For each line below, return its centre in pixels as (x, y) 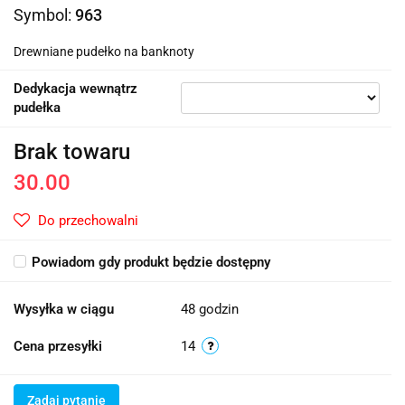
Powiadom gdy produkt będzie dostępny (151, 262)
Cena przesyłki (58, 346)
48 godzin (210, 309)
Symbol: (44, 14)
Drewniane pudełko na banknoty (104, 51)
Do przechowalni (88, 220)
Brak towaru (72, 151)
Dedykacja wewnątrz (75, 88)
